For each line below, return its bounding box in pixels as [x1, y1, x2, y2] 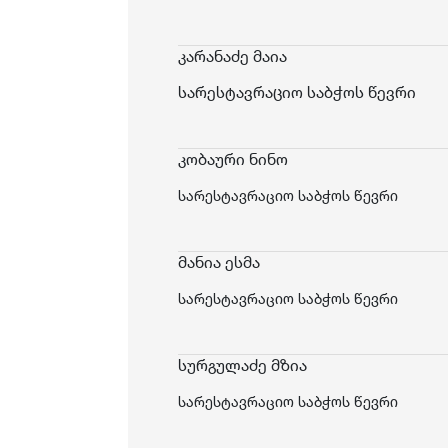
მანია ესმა [178, 252, 260, 272]
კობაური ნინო [178, 149, 288, 169]
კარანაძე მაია [178, 46, 287, 66]
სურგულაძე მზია [178, 355, 307, 375]
